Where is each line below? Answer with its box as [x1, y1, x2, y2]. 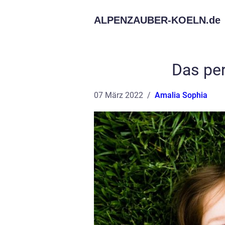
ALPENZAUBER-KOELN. [94, 15, 209, 26]
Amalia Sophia [155, 90, 207, 100]
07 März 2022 [94, 90, 143, 100]
